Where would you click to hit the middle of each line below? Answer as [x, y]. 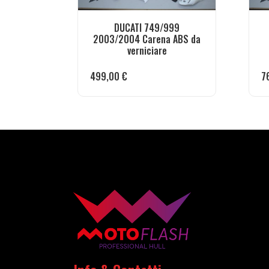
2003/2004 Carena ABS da [147, 39]
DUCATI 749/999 [147, 28]
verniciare [147, 51]
